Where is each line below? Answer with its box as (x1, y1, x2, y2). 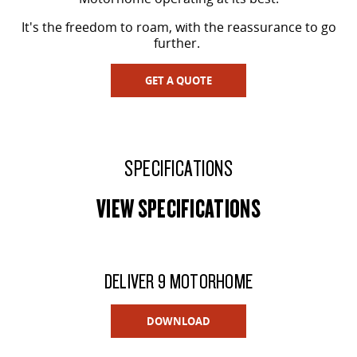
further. (154, 33, 203, 52)
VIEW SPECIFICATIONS (96, 190, 261, 224)
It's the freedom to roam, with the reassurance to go (21, 18, 336, 36)
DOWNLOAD (147, 313, 210, 328)
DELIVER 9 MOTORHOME (104, 266, 253, 294)
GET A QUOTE (145, 73, 212, 88)
